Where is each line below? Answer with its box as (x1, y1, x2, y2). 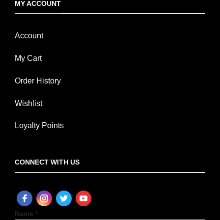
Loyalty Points (15, 121, 64, 130)
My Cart (15, 54, 42, 63)
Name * (15, 209, 38, 218)
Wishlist (15, 99, 42, 108)
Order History (15, 76, 61, 85)
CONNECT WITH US (15, 158, 80, 166)
